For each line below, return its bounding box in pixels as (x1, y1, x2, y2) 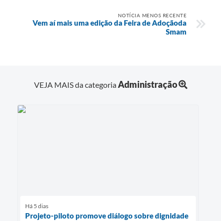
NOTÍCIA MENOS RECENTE (117, 12, 186, 18)
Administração (117, 78, 177, 90)
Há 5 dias (25, 202, 48, 210)
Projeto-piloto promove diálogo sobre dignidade (25, 211, 188, 220)
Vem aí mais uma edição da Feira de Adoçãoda (33, 18, 186, 27)
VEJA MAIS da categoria (34, 79, 118, 89)
